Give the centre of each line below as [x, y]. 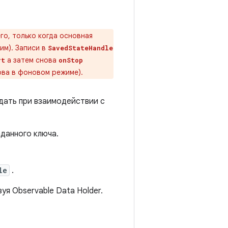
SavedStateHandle [80, 48]
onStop [71, 60]
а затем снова [32, 60]
